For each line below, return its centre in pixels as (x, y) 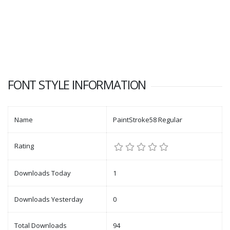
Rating (24, 146)
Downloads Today (43, 173)
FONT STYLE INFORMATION (77, 85)
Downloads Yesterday (49, 199)
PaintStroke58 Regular (148, 120)
